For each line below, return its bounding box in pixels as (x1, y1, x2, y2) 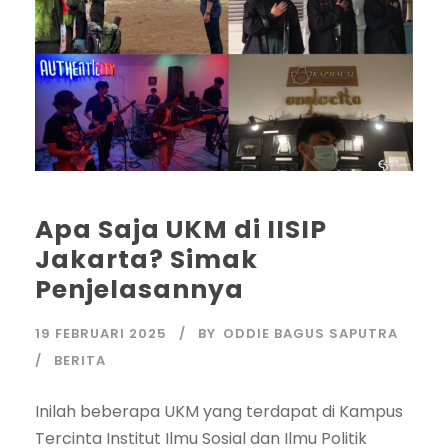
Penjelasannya (35, 271, 244, 307)
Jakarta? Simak (35, 241, 258, 277)
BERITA (54, 350, 106, 370)
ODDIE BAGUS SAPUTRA (223, 323, 398, 343)
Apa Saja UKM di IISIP (35, 211, 327, 247)
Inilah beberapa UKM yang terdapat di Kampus (35, 399, 403, 423)
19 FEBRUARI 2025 (35, 323, 167, 343)
